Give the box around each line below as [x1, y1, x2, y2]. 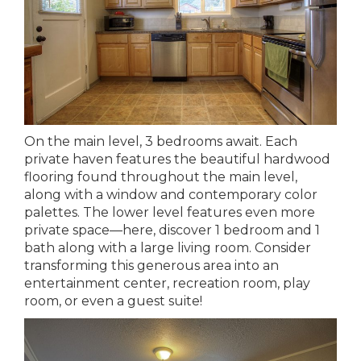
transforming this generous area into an [24, 258, 279, 274]
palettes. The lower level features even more [24, 205, 315, 221]
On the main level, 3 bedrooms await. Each [24, 134, 297, 150]
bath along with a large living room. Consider [24, 240, 311, 256]
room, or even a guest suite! [24, 293, 202, 309]
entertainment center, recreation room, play [24, 276, 310, 292]
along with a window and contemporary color [24, 187, 317, 203]
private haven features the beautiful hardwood [24, 151, 330, 168]
